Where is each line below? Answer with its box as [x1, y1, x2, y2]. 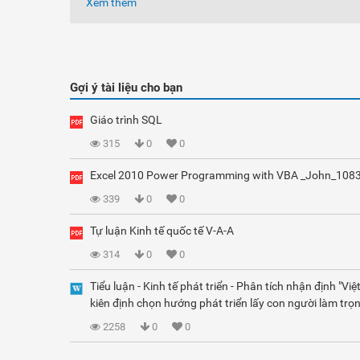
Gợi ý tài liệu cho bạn [70, 80, 182, 95]
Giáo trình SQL [90, 113, 162, 126]
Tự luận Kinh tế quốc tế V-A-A [90, 224, 234, 237]
